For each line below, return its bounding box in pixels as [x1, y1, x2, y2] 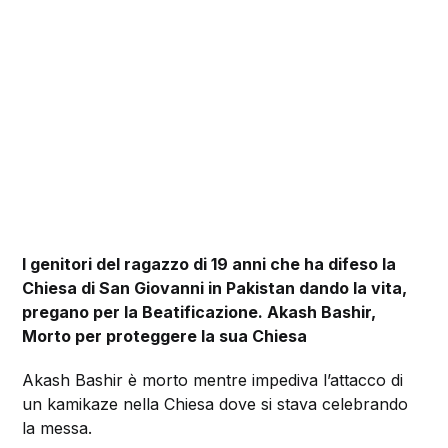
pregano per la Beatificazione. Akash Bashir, [22, 302, 377, 323]
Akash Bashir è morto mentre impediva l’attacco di [22, 370, 404, 391]
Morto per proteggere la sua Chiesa [22, 326, 308, 347]
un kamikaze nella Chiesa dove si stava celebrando [22, 394, 409, 415]
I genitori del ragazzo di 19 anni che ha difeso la [22, 254, 397, 275]
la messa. [22, 418, 93, 439]
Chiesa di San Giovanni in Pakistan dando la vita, [22, 278, 408, 299]
